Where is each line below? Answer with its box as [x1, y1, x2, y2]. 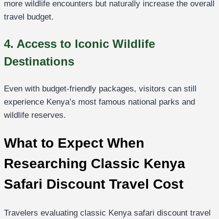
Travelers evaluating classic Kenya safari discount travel [4, 208, 211, 218]
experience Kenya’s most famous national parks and [4, 97, 195, 107]
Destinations [4, 55, 74, 68]
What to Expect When [4, 135, 144, 151]
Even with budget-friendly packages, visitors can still [4, 84, 197, 94]
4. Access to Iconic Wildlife [4, 37, 155, 51]
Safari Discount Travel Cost [4, 176, 183, 192]
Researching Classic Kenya [4, 156, 185, 172]
